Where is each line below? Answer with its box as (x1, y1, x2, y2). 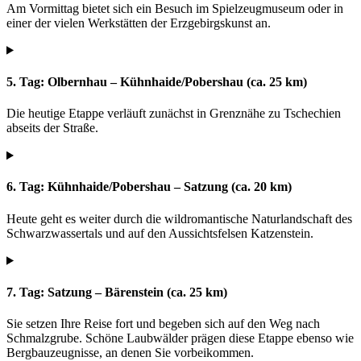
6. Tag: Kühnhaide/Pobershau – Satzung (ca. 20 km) (6, 180, 292, 194)
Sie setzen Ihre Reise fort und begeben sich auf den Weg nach (6, 317, 320, 331)
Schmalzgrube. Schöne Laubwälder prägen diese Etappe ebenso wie (6, 331, 354, 346)
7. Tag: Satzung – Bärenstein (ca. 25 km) (6, 285, 227, 300)
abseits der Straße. (6, 121, 98, 135)
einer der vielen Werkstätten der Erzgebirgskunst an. (6, 15, 271, 30)
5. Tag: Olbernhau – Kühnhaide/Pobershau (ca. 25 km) (6, 74, 307, 89)
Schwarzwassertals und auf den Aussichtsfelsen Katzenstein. (6, 226, 313, 240)
